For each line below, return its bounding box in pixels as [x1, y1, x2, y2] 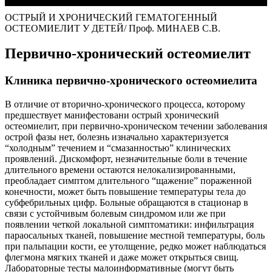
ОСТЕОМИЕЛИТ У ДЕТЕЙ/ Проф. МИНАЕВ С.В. [5, 22, 220, 33]
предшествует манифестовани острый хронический [5, 110, 219, 121]
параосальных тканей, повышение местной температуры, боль [5, 230, 265, 241]
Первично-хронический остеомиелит [5, 46, 251, 62]
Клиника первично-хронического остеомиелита [5, 74, 257, 87]
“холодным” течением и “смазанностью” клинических [5, 143, 231, 154]
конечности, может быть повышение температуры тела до [5, 186, 246, 197]
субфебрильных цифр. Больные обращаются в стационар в [5, 197, 248, 208]
